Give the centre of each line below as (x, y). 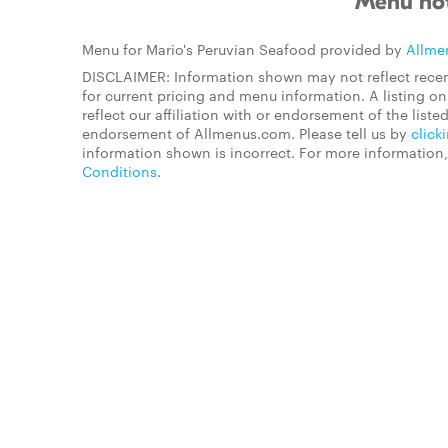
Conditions (119, 171)
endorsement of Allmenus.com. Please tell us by (246, 133)
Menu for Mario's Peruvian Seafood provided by (244, 49)
